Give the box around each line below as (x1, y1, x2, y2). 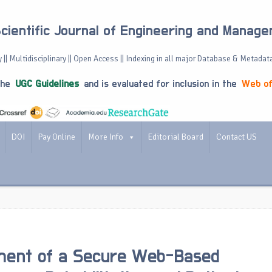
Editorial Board (148, 132, 203, 142)
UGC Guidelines (15, 79, 79, 89)
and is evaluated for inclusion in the (81, 79, 240, 89)
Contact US (216, 132, 257, 142)
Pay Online (38, 132, 75, 142)
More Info (88, 132, 123, 142)
